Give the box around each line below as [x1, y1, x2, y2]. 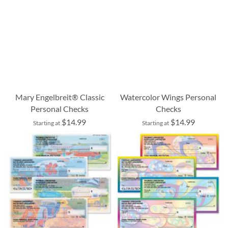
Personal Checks [31, 103, 89, 113]
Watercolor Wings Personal [120, 92, 217, 102]
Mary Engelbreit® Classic [15, 92, 104, 102]
